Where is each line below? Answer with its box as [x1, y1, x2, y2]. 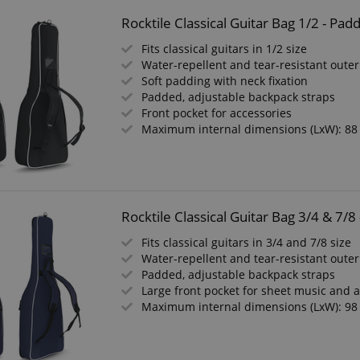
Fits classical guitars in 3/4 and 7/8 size [141, 235, 352, 250]
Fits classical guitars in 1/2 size [141, 41, 308, 56]
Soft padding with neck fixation [141, 73, 309, 88]
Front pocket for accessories [141, 105, 292, 121]
